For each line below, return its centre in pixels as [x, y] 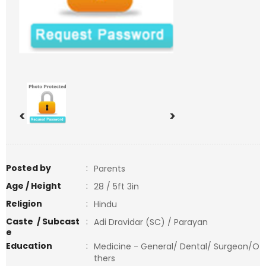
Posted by [28, 168]
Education [29, 246]
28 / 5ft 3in [116, 186]
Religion [24, 204]
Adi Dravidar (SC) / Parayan [151, 222]
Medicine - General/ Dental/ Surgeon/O [177, 246]
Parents [110, 169]
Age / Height [34, 186]
